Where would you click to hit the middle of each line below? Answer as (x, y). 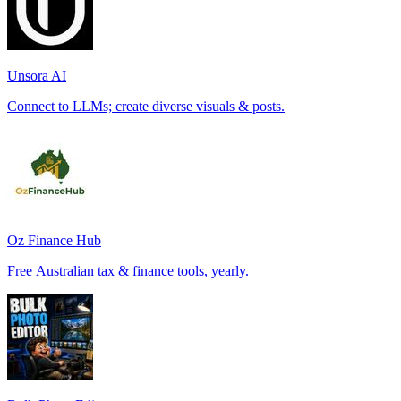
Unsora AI (37, 75)
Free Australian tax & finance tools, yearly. (128, 270)
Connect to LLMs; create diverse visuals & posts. (146, 106)
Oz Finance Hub (54, 240)
